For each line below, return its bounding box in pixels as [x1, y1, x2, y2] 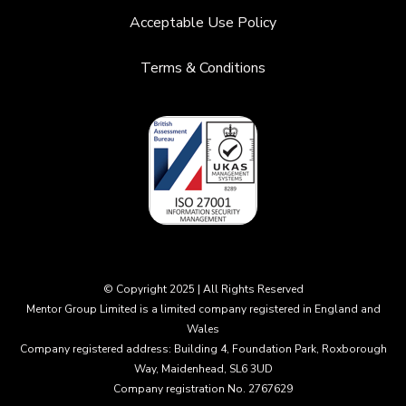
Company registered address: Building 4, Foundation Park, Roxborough [19, 341, 387, 356]
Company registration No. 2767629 [113, 381, 293, 396]
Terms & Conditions [140, 57, 266, 78]
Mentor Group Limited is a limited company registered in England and [25, 301, 381, 316]
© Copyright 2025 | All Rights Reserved [102, 281, 304, 296]
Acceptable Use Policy [130, 12, 276, 33]
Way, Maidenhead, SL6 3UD [133, 361, 273, 376]
